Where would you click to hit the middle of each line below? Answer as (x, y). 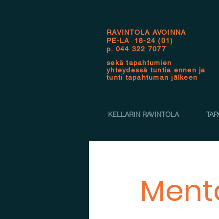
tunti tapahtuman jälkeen (152, 77)
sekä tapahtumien (139, 63)
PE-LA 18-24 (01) (140, 41)
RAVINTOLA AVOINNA (146, 32)
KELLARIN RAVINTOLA (143, 114)
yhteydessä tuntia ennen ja (156, 70)
